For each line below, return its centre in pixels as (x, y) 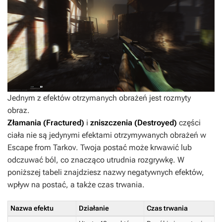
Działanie (94, 208)
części (189, 123)
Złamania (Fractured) (46, 123)
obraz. (19, 111)
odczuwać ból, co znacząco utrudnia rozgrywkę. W (96, 160)
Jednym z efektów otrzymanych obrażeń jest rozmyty (99, 98)
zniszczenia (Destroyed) (134, 123)
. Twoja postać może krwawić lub (134, 148)
